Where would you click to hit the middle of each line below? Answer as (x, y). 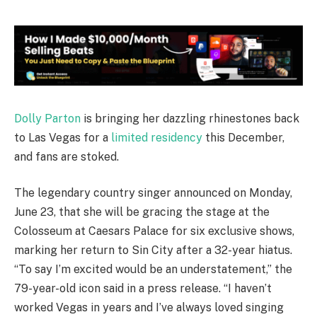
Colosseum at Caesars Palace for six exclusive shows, (154, 231)
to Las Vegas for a (63, 137)
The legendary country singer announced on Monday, (153, 193)
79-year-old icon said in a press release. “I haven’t (143, 289)
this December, (243, 137)
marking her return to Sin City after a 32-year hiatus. (153, 250)
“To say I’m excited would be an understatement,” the (153, 270)
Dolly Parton (47, 118)
